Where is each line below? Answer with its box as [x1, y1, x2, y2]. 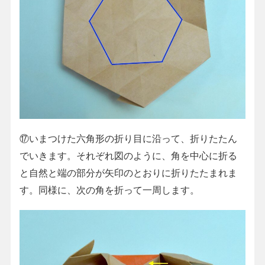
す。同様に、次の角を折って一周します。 [19, 184, 199, 195]
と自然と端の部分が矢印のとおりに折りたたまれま [19, 167, 237, 178]
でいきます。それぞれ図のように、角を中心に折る [19, 150, 237, 161]
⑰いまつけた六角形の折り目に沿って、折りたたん [19, 132, 237, 144]
